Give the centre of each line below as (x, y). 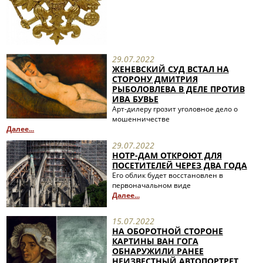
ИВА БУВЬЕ (135, 99)
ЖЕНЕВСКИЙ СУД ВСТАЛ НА (170, 69)
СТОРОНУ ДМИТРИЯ (155, 79)
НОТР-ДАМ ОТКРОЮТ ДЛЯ (167, 155)
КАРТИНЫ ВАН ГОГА (155, 241)
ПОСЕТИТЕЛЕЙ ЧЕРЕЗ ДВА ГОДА (179, 165)
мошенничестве (141, 119)
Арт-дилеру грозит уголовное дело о (175, 109)
